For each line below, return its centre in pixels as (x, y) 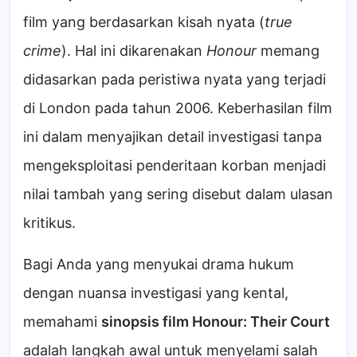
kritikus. (49, 223)
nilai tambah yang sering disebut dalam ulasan (178, 194)
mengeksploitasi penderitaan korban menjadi (175, 166)
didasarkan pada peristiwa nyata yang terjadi (175, 80)
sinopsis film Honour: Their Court (216, 322)
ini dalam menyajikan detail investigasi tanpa (173, 137)
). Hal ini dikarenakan (134, 51)
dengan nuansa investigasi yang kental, (156, 293)
